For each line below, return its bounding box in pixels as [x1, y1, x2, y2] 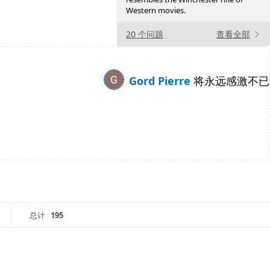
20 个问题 [126, 28, 163, 40]
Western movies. [126, 5, 186, 16]
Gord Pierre [129, 74, 193, 89]
